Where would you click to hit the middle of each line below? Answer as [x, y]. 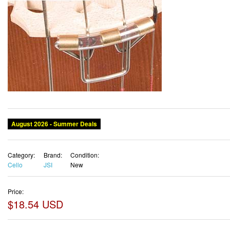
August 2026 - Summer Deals [54, 124]
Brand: [53, 155]
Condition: [85, 155]
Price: [16, 191]
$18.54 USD [35, 204]
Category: [21, 155]
